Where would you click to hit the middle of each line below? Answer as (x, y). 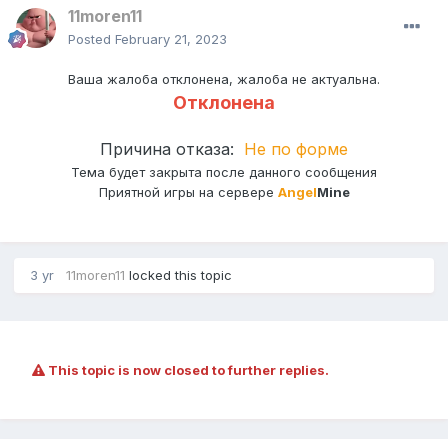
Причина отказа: (172, 149)
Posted (91, 39)
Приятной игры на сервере (188, 192)
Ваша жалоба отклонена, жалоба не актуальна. (224, 79)
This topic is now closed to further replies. (187, 370)
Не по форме (296, 149)
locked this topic (178, 275)
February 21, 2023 (171, 39)
